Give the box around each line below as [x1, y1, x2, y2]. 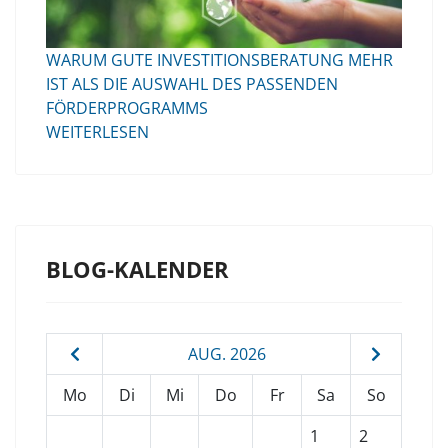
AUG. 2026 [187, 343, 266, 366]
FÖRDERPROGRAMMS [46, 97, 208, 120]
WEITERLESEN [46, 121, 149, 144]
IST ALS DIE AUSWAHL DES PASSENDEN [46, 73, 338, 96]
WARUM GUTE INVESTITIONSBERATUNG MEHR [46, 49, 393, 72]
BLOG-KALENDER [46, 254, 229, 285]
